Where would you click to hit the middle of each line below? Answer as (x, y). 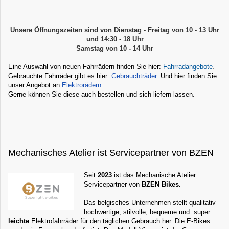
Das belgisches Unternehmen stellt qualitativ (150, 203)
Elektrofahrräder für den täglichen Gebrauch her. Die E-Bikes (120, 221)
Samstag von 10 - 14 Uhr (115, 49)
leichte (19, 221)
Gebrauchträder (134, 76)
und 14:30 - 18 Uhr (115, 39)
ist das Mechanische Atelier (154, 175)
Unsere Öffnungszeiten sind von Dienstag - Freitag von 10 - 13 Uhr (115, 30)
